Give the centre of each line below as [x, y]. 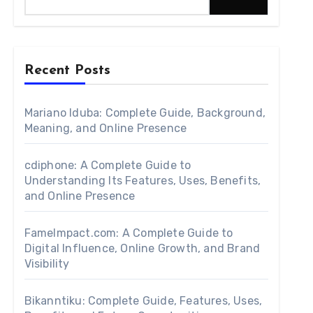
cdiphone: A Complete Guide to [108, 165]
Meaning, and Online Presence [105, 128]
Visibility [47, 264]
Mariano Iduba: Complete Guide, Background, [145, 113]
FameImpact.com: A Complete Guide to [129, 233]
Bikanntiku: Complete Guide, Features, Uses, [143, 301]
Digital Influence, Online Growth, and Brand [142, 248]
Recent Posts [67, 71]
